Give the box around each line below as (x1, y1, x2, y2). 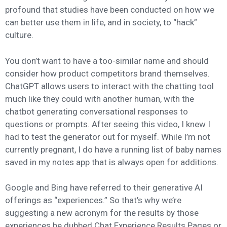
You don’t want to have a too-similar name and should (5, 55, 209, 66)
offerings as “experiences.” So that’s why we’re (5, 195, 181, 206)
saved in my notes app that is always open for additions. (5, 157, 218, 167)
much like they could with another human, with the (5, 93, 194, 104)
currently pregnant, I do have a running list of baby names (5, 144, 221, 155)
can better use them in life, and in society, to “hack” (5, 17, 197, 28)
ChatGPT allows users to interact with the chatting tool (5, 81, 214, 91)
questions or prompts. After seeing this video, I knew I (5, 119, 210, 129)
